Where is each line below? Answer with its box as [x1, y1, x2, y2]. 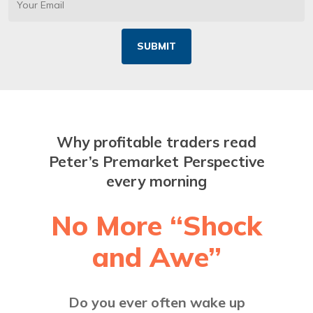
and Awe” [92, 240, 221, 275]
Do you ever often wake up [68, 293, 245, 312]
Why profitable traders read [57, 133, 256, 152]
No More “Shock [51, 208, 262, 243]
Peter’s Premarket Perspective [48, 152, 265, 171]
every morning [106, 172, 207, 191]
